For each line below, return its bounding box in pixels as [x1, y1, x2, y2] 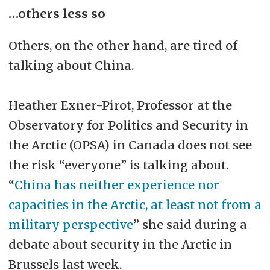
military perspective [8, 216, 133, 232]
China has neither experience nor [14, 177, 219, 192]
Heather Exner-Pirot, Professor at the [8, 97, 232, 113]
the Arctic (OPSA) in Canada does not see [8, 137, 252, 152]
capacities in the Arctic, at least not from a [8, 196, 262, 212]
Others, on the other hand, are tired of [8, 37, 237, 53]
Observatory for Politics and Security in [8, 117, 248, 133]
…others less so [8, 5, 105, 21]
